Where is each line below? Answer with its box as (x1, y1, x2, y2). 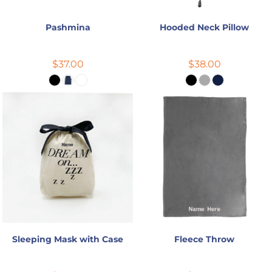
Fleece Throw (174, 233, 234, 245)
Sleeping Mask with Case (12, 233, 123, 245)
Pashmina (45, 21, 90, 33)
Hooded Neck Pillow (160, 21, 249, 33)
